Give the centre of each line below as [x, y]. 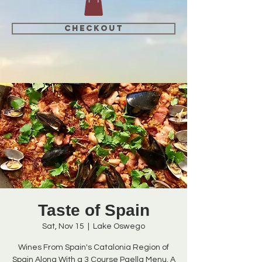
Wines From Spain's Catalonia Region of [94, 247]
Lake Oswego [119, 226]
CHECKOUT [94, 28]
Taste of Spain [94, 210]
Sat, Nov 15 [63, 226]
